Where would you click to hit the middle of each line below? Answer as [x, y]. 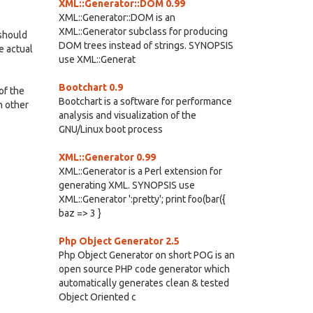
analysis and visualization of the [127, 115]
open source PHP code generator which [144, 269]
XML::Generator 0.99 [107, 157]
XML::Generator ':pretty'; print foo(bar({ [142, 199]
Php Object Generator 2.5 [119, 241]
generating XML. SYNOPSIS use [126, 185]
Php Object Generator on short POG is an [146, 255]
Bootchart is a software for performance [145, 101]
